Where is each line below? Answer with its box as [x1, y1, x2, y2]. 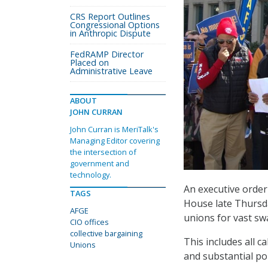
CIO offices [70, 217, 109, 227]
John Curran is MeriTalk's [70, 124, 159, 135]
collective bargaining [70, 228, 142, 239]
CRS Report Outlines [70, 11, 150, 22]
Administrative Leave [70, 65, 153, 77]
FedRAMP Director [70, 48, 144, 60]
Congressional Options [70, 19, 160, 31]
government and [70, 158, 129, 169]
